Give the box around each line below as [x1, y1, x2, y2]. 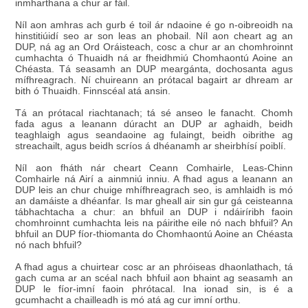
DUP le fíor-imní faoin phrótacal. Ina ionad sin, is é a [15, 283, 293, 294]
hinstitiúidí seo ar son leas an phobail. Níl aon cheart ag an [15, 30, 293, 41]
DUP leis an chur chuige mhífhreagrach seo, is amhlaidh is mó [15, 184, 293, 195]
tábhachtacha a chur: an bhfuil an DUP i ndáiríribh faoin [15, 206, 293, 217]
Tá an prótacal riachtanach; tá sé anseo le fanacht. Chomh [15, 107, 293, 118]
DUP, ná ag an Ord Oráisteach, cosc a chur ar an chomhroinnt [15, 41, 293, 52]
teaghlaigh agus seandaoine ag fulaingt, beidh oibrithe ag [15, 129, 293, 140]
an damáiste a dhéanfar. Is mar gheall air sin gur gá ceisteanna [15, 195, 293, 206]
